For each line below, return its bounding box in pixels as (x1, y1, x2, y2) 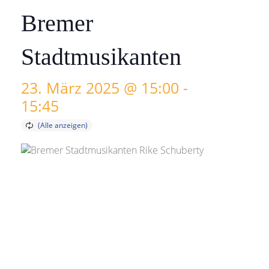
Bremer (21, 10, 93, 37)
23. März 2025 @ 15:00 (21, 77, 179, 98)
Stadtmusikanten (21, 43, 181, 70)
